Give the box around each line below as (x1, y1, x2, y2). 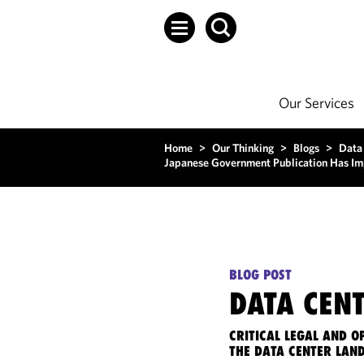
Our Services (279, 93, 354, 112)
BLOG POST (229, 266, 292, 283)
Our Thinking (212, 141, 274, 155)
